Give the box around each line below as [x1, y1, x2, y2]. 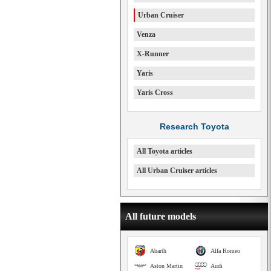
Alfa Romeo [211, 247, 240, 254]
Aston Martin [150, 263, 183, 269]
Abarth [150, 247, 166, 254]
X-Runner [137, 50, 169, 58]
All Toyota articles [137, 147, 192, 155]
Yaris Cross [137, 88, 173, 97]
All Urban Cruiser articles [137, 166, 217, 175]
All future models [125, 211, 196, 221]
